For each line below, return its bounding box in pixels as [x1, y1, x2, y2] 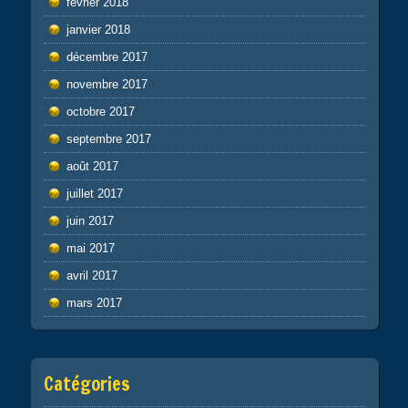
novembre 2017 [66, 76, 148, 91]
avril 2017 [66, 268, 117, 282]
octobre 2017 [66, 104, 135, 118]
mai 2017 [66, 240, 115, 255]
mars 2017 [66, 295, 122, 310]
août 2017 [66, 158, 118, 173]
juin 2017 [66, 213, 114, 228]
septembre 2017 [66, 131, 151, 146]
